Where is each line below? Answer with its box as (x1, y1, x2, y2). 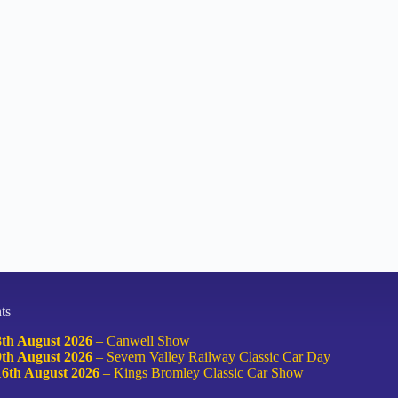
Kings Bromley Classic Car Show (114, 364, 304, 380)
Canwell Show (107, 332, 190, 348)
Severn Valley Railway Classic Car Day (107, 348, 330, 364)
